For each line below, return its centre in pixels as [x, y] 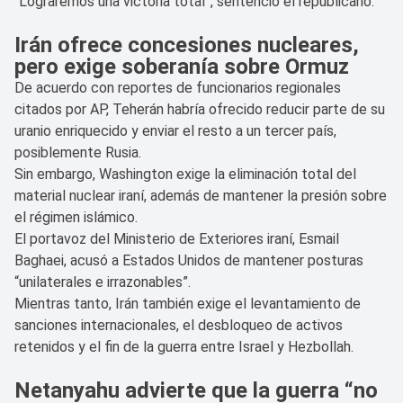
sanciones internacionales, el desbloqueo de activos [179, 325]
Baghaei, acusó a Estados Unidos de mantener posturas [189, 260]
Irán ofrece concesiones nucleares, [187, 45]
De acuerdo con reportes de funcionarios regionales [178, 87]
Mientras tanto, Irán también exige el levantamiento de [188, 303]
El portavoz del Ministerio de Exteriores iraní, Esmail [177, 238]
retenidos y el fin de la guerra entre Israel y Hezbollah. [184, 346]
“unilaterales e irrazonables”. [103, 282]
